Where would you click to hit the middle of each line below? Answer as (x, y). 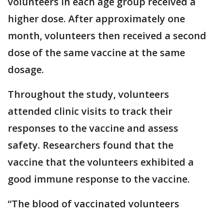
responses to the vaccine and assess (93, 128)
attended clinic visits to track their (90, 111)
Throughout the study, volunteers (88, 94)
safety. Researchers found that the (91, 145)
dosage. (26, 70)
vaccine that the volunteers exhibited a (101, 162)
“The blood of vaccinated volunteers (93, 204)
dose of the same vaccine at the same (96, 53)
